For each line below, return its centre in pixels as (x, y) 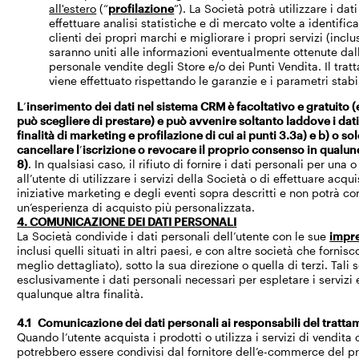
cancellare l (48, 149)
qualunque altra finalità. (81, 294)
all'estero (73, 8)
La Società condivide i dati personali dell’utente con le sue (173, 236)
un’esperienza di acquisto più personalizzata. (136, 207)
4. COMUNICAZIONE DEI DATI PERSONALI (127, 222)
